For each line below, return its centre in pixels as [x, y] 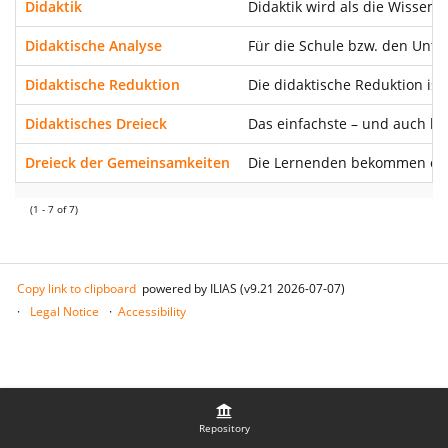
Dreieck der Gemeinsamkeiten [127, 162]
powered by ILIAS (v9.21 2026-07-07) [243, 288]
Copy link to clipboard [76, 288]
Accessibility [152, 311]
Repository [224, 427]
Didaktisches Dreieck [96, 123]
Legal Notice [64, 311]
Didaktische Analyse [93, 45]
